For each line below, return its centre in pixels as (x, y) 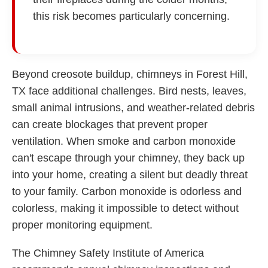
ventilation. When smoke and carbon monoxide (124, 141)
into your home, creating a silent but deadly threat (130, 174)
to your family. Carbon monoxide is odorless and (127, 191)
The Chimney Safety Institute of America (108, 253)
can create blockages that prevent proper (110, 124)
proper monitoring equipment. (82, 225)
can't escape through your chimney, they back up (128, 158)
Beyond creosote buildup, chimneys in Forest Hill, (130, 74)
